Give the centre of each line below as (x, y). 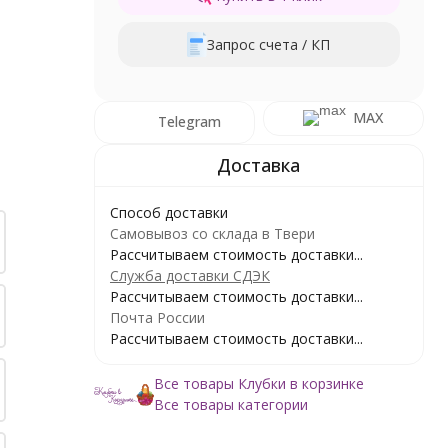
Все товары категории (230, 404)
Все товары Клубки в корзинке (258, 383)
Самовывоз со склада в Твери (212, 233)
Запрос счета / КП (269, 44)
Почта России (157, 317)
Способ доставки (168, 212)
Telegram (190, 121)
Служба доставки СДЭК (189, 275)
